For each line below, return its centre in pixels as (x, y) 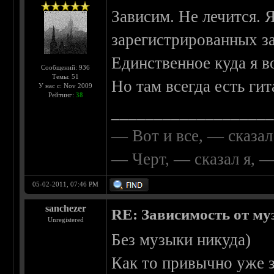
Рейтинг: (62, 95)
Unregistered (65, 220)
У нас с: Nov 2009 (66, 86)
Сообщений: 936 (66, 68)
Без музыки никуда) (181, 240)
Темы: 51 (66, 77)
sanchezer (65, 209)
